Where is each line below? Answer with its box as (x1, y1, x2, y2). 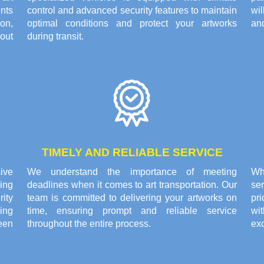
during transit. (27, 31, 84, 42)
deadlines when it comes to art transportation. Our (27, 180, 237, 190)
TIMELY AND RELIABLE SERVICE (41, 146, 223, 159)
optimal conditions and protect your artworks (27, 18, 237, 29)
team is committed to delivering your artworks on (27, 193, 237, 203)
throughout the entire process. (27, 219, 151, 229)
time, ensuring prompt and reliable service (27, 206, 237, 216)
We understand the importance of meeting (27, 167, 237, 177)
